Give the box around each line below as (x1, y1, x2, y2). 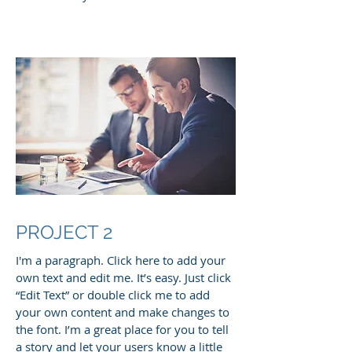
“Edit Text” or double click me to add (16, 287, 210, 303)
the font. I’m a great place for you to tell (16, 321, 229, 338)
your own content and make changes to (16, 304, 229, 321)
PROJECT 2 (16, 221, 113, 244)
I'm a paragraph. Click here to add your (16, 252, 225, 269)
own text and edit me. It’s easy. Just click (16, 269, 231, 286)
